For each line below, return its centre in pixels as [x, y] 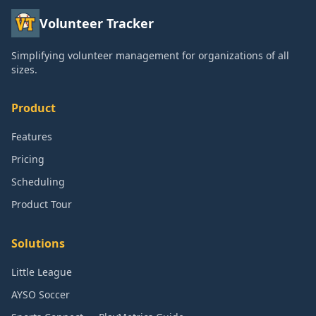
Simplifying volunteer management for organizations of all [150, 55]
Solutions [38, 243]
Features [32, 136]
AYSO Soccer [41, 294]
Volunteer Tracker [97, 23]
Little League [42, 272]
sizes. [24, 69]
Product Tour [42, 204]
